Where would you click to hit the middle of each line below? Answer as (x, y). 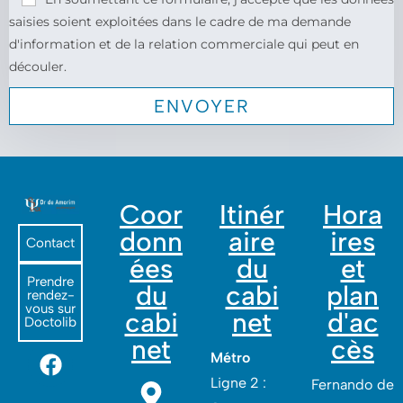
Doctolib (50, 322)
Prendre (50, 282)
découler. (38, 67)
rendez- (50, 296)
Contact (50, 243)
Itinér (252, 215)
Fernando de (353, 385)
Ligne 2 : (238, 383)
